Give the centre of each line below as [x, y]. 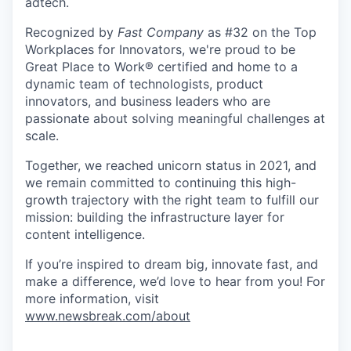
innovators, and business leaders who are [148, 101]
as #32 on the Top [260, 32]
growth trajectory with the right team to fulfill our [172, 200]
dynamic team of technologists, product [144, 84]
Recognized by [71, 32]
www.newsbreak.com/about [108, 316]
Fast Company [161, 32]
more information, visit [92, 299]
